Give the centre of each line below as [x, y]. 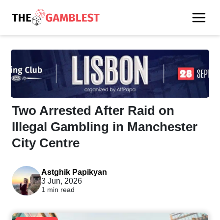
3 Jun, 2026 [62, 181]
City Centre [46, 143]
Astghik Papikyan [74, 172]
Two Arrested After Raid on [93, 110]
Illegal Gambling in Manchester [105, 127]
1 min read [58, 190]
